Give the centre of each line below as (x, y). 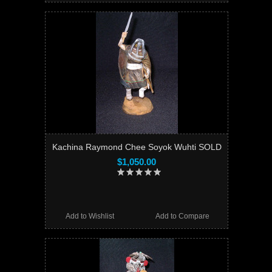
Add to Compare (182, 216)
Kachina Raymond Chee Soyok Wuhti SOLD (137, 147)
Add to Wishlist (90, 216)
